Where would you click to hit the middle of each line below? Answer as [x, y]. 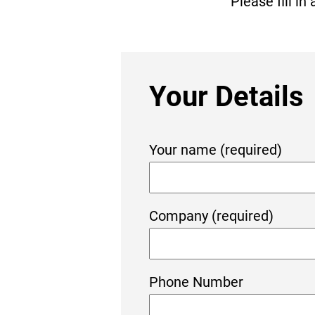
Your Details [226, 97]
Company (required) [211, 216]
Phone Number [196, 282]
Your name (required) [216, 150]
